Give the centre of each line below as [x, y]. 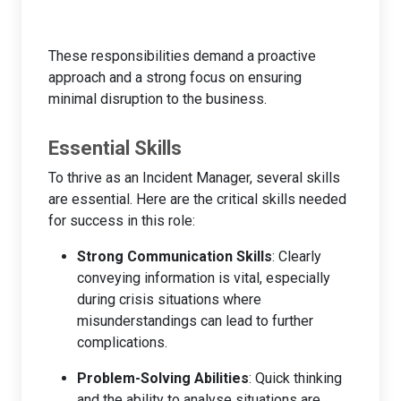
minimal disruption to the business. [158, 98]
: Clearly [297, 256]
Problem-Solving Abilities [163, 378]
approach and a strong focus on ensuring [175, 77]
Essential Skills [115, 148]
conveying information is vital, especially [204, 277]
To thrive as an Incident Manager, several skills [194, 177]
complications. [122, 342]
